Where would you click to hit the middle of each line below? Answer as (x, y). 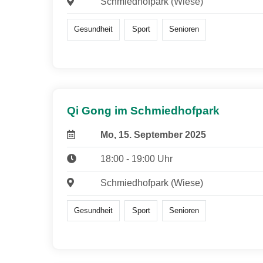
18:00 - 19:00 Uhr (136, 159)
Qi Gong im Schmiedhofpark (143, 110)
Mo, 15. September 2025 (153, 134)
